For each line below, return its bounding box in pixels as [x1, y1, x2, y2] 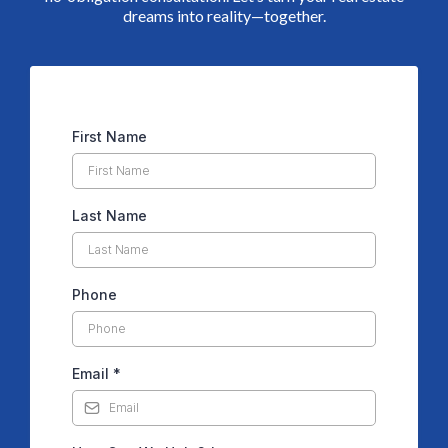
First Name [72, 128, 147, 146]
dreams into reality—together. [122, 6, 326, 26]
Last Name [72, 207, 147, 225]
